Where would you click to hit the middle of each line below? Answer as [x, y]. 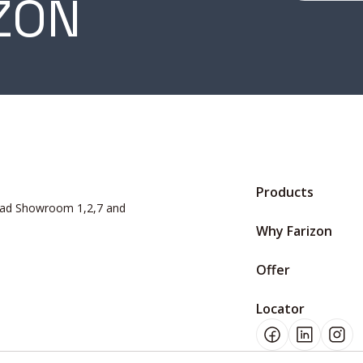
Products [285, 192]
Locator [280, 309]
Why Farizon [294, 231]
